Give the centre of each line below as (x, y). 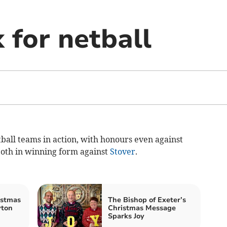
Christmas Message (142, 208)
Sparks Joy (126, 216)
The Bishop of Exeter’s (147, 200)
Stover (122, 152)
